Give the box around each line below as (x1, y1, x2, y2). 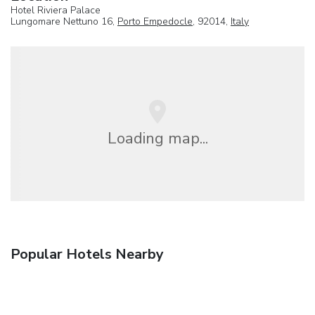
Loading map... (107, 127, 208, 149)
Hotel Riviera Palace (11, 4, 101, 18)
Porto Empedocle (117, 15, 193, 29)
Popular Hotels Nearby (11, 245, 164, 264)
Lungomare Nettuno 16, (11, 15, 117, 29)
